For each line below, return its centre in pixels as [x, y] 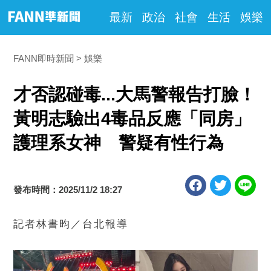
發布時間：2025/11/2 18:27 [68, 190]
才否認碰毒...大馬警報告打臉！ [135, 94]
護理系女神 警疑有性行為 [119, 143]
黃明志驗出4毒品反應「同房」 [132, 119]
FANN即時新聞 [44, 58]
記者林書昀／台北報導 [71, 224]
